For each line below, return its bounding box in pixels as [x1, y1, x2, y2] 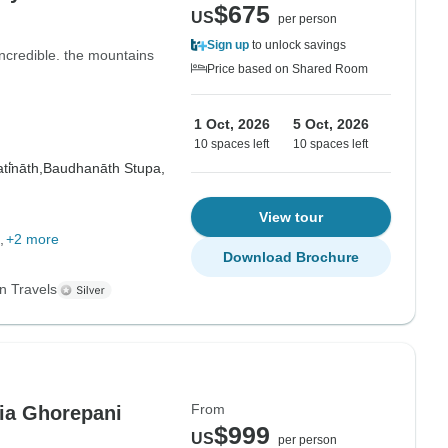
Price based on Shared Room [207, 62, 368, 76]
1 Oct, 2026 [194, 116, 270, 132]
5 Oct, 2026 [293, 116, 369, 132]
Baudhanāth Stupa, [42, 160, 165, 176]
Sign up [207, 38, 249, 52]
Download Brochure [223, 249, 359, 265]
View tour [259, 209, 323, 225]
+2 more [5, 231, 59, 247]
